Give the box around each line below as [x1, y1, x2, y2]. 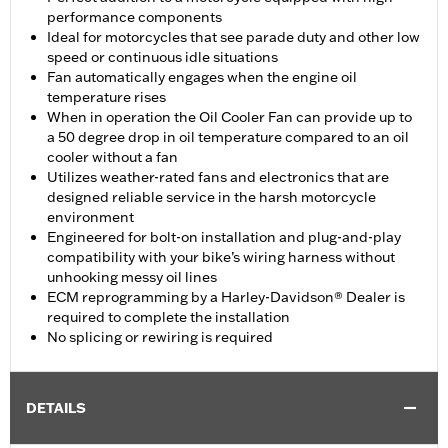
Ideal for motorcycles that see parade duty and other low [47, 28, 420, 47]
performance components [47, 8, 222, 27]
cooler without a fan [47, 148, 178, 167]
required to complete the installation [47, 308, 290, 327]
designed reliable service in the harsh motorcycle [47, 188, 376, 207]
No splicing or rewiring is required [47, 328, 273, 347]
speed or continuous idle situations [47, 48, 278, 67]
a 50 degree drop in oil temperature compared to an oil [47, 128, 409, 147]
